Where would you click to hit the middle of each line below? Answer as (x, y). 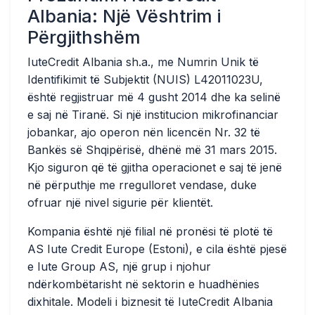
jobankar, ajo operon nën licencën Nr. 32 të (144, 132)
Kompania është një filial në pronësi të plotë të (150, 231)
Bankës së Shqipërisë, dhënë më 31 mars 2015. (152, 150)
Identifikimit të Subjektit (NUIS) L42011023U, (145, 79)
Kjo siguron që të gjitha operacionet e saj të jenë (155, 167)
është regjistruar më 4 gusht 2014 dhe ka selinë (154, 97)
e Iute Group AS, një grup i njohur (119, 266)
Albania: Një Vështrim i (124, 16)
